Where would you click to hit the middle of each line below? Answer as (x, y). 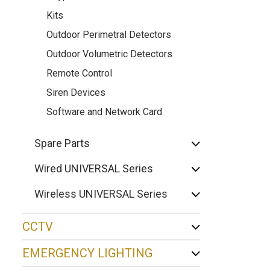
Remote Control (79, 73)
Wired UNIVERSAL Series (94, 168)
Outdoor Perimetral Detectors (109, 35)
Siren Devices (76, 93)
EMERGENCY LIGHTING (87, 253)
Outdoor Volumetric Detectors (109, 54)
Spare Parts (62, 143)
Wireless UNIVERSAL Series (101, 194)
